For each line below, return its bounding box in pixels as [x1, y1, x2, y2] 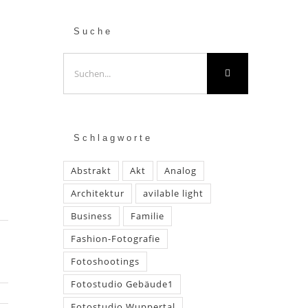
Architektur [70, 187, 124, 199]
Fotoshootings [70, 255, 140, 267]
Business [70, 210, 112, 222]
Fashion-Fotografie [70, 232, 160, 245]
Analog [164, 164, 197, 177]
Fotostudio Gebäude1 [70, 278, 173, 290]
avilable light [142, 187, 203, 199]
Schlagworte [73, 132, 153, 143]
